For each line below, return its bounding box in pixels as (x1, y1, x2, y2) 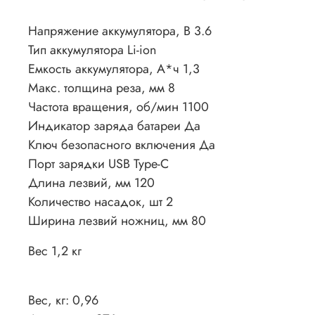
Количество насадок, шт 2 (28, 193, 173, 212)
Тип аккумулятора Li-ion (28, 41, 156, 60)
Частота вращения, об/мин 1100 (28, 98, 209, 117)
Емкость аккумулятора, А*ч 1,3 (28, 60, 200, 79)
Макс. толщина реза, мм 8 (28, 79, 175, 98)
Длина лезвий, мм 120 (28, 174, 155, 193)
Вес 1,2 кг (28, 242, 82, 261)
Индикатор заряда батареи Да (28, 117, 200, 136)
